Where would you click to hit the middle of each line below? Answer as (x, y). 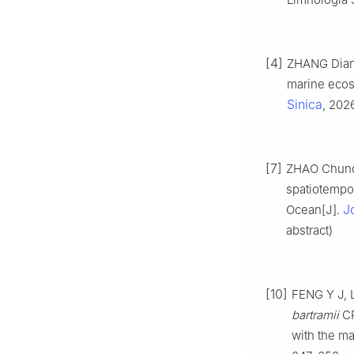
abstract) (309, 231)
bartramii (315, 315)
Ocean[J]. (314, 210)
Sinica (305, 105)
